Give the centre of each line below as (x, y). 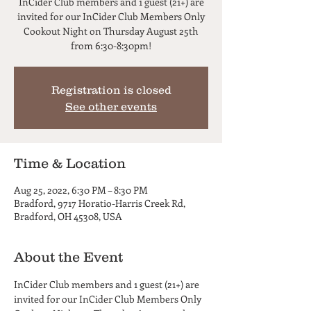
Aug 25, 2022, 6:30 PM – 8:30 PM (81, 190)
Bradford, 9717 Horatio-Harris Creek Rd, (100, 203)
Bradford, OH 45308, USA (68, 216)
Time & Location (70, 163)
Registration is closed (111, 90)
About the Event (68, 257)
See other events (111, 106)
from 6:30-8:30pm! (111, 45)
